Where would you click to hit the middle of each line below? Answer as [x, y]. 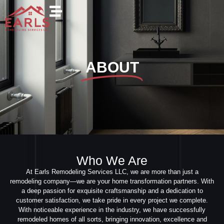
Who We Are [112, 160]
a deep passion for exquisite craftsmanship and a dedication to [112, 190]
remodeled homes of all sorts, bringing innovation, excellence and [112, 219]
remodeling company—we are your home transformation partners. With [112, 181]
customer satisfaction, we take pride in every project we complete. [112, 200]
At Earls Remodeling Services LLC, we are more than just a [112, 171]
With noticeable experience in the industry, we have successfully [112, 209]
